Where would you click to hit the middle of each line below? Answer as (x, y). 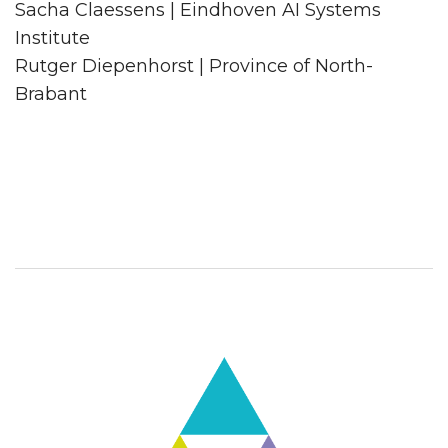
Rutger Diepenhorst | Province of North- (194, 66)
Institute (52, 38)
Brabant (51, 94)
